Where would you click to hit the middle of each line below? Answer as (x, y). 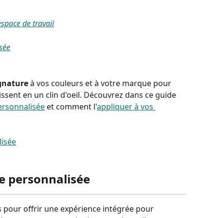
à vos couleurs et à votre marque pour (102, 83)
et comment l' (71, 106)
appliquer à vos (126, 106)
